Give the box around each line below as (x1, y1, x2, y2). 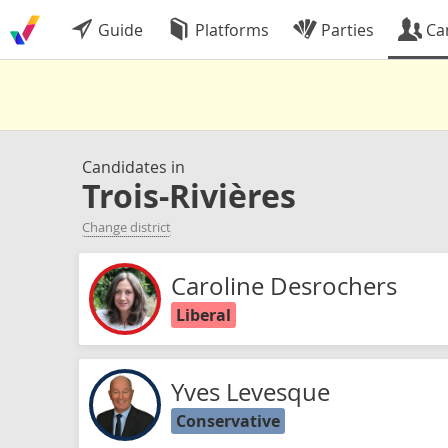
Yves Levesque (171, 376, 330, 408)
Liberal (176, 304, 231, 326)
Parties (317, 19, 374, 41)
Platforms (191, 19, 269, 41)
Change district (82, 218, 171, 236)
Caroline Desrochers (171, 270, 397, 302)
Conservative (176, 410, 280, 432)
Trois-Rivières (82, 174, 296, 218)
